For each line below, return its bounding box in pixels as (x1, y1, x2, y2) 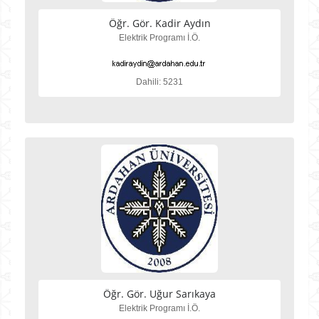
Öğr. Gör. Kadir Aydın (108, 16, 211, 30)
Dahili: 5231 (136, 77, 183, 87)
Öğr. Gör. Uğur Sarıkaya (103, 287, 216, 300)
